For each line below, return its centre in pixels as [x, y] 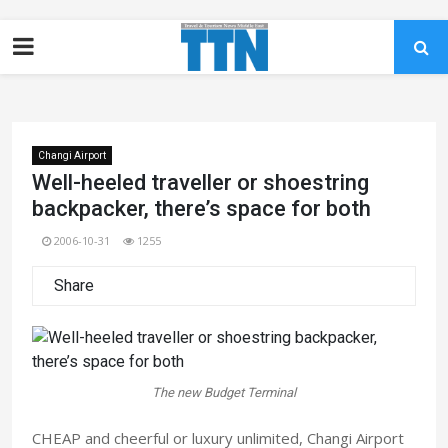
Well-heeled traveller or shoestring [200, 182]
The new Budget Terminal [224, 392]
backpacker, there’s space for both [201, 208]
